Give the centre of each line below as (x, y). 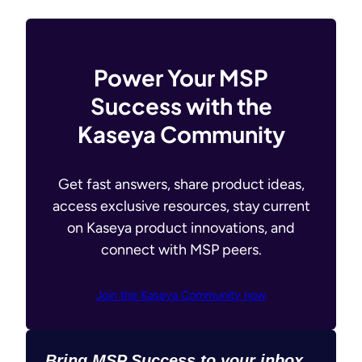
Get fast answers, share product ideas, (181, 185)
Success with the (181, 106)
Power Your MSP (181, 78)
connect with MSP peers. (181, 250)
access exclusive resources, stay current (181, 206)
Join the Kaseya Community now (181, 295)
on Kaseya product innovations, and (181, 228)
